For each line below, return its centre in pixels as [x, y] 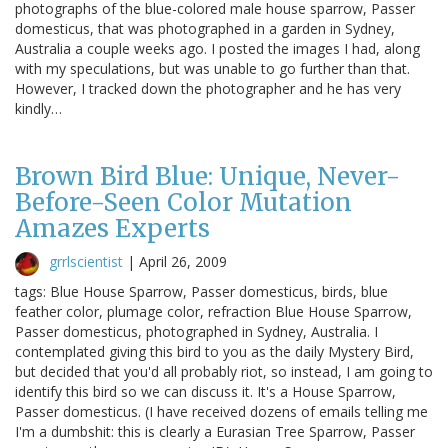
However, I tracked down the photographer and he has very [208, 88]
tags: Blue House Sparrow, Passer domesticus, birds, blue [201, 291]
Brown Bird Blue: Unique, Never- [207, 176]
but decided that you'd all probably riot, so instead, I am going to [224, 371]
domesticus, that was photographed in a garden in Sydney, [205, 28]
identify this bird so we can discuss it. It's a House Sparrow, [205, 391]
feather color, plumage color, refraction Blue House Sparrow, [213, 311]
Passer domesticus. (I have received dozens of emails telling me [221, 411]
